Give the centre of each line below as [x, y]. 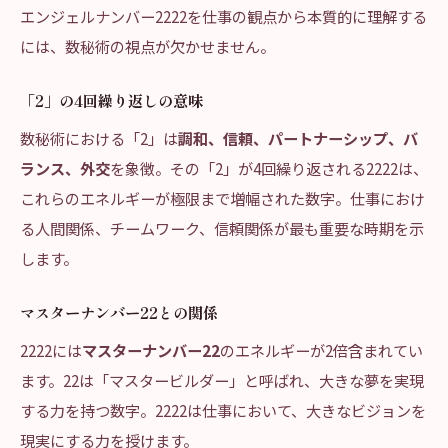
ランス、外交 [65, 168]
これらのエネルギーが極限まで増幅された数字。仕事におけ [222, 198]
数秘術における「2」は [99, 138]
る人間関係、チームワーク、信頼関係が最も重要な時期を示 [222, 228]
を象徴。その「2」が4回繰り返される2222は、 [269, 168]
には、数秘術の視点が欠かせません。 [147, 46]
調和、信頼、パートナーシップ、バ [298, 138]
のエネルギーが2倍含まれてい [321, 350]
